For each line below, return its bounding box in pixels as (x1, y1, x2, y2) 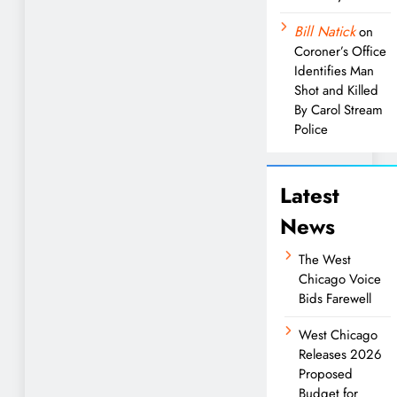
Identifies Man (294, 60, 374, 81)
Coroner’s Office (294, 41, 386, 61)
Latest (280, 179, 339, 211)
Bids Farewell (299, 288, 371, 308)
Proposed (299, 363, 353, 384)
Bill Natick (294, 20, 355, 42)
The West (299, 249, 351, 269)
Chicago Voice (299, 269, 381, 289)
